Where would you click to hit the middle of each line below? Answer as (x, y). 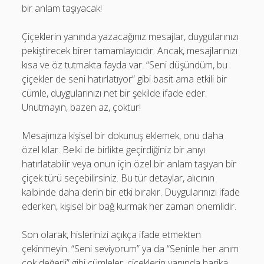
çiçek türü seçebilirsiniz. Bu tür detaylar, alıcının (118, 178)
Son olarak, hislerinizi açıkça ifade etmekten (112, 235)
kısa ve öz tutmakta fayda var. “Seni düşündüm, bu (125, 65)
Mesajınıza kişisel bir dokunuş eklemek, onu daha (123, 136)
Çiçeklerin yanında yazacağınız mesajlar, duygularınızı (131, 37)
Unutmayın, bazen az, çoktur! (82, 107)
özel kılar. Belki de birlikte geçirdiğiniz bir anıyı (114, 150)
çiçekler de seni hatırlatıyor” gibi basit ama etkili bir (125, 79)
